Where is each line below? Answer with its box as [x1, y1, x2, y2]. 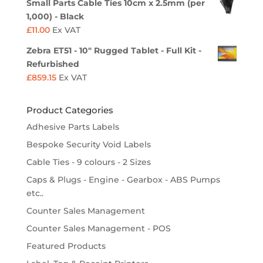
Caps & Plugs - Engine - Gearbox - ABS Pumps [26, 174, 220, 186]
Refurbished [26, 59, 79, 70]
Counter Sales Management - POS [26, 223, 171, 234]
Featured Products [26, 241, 106, 252]
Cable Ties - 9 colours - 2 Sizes [26, 157, 151, 168]
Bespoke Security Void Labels [26, 139, 151, 150]
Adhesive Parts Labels [26, 122, 119, 133]
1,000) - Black [26, 11, 84, 22]
